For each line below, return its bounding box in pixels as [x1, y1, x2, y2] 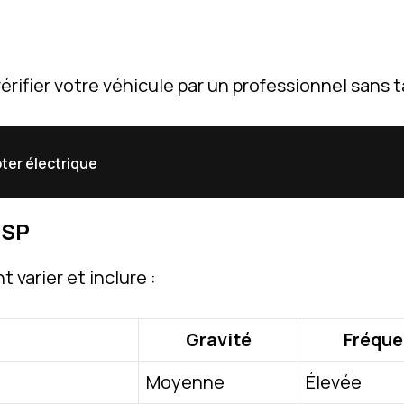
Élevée [306, 369, 362, 394]
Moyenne [146, 369, 225, 394]
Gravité [185, 326, 252, 352]
